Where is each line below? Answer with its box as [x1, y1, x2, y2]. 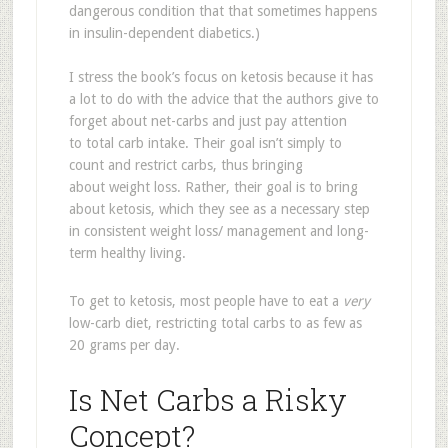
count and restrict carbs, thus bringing [68, 157, 303, 173]
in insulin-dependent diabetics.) [68, 25, 260, 41]
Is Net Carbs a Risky [68, 380, 347, 419]
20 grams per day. [68, 337, 180, 353]
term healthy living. [68, 245, 186, 261]
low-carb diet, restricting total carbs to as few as [68, 315, 362, 331]
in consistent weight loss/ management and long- [68, 223, 369, 239]
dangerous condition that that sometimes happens [68, 3, 377, 19]
